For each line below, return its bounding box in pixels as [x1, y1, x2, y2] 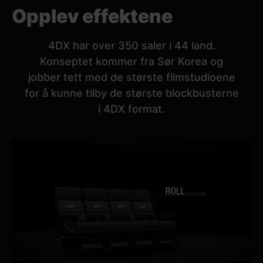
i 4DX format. [98, 103, 165, 115]
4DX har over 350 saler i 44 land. [48, 39, 215, 52]
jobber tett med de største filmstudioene [28, 71, 235, 83]
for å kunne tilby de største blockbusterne [24, 87, 239, 99]
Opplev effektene [12, 5, 173, 28]
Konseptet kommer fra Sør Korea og [40, 55, 223, 68]
